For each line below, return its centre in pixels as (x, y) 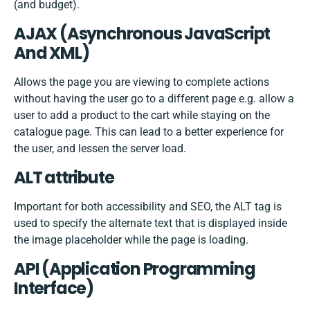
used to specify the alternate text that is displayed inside (151, 224)
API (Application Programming (135, 269)
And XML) (52, 53)
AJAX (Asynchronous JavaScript (142, 34)
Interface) (54, 289)
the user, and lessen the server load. (100, 149)
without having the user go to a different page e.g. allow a (154, 99)
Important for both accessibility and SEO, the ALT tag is (148, 207)
